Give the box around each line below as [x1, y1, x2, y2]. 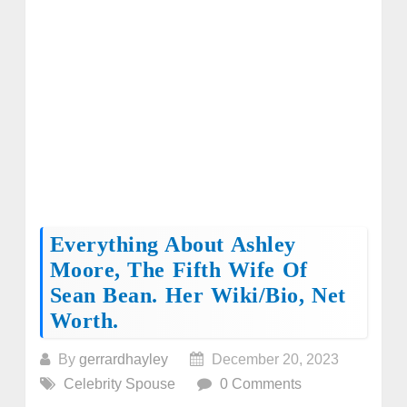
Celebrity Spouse [63, 375, 175, 392]
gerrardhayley [78, 351, 168, 367]
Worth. [49, 308, 119, 333]
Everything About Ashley [49, 232, 296, 256]
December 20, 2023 [207, 351, 339, 367]
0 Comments [219, 375, 302, 392]
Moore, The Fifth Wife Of [49, 257, 308, 282]
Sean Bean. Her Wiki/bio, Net [49, 283, 346, 307]
